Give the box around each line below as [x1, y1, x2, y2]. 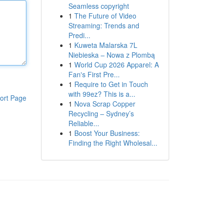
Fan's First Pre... [68, 69, 120, 79]
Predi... [68, 30, 90, 40]
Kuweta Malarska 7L [74, 40, 137, 50]
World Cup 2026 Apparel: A [74, 60, 159, 69]
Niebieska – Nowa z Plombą [68, 50, 155, 60]
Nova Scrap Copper [74, 99, 135, 109]
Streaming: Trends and [68, 21, 139, 30]
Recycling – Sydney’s [68, 109, 134, 118]
